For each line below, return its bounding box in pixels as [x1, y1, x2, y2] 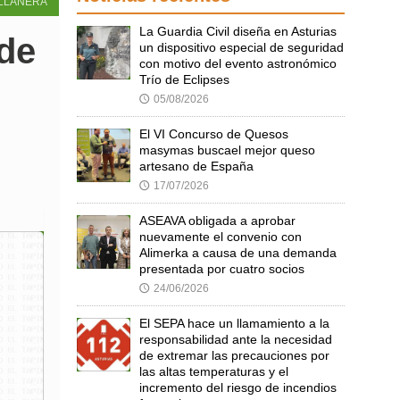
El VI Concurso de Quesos [139, 127, 288, 141]
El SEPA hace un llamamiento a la [139, 316, 329, 330]
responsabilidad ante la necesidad [139, 332, 332, 346]
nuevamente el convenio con [139, 229, 302, 244]
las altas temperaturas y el [139, 364, 288, 379]
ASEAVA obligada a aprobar [139, 213, 296, 228]
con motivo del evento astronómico [139, 56, 337, 71]
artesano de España [139, 159, 254, 173]
